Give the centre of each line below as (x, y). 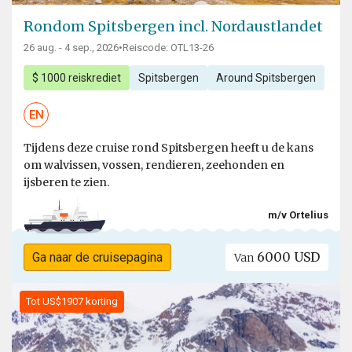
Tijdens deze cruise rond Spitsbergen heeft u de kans (169, 148)
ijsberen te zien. (66, 183)
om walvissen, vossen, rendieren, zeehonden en (154, 165)
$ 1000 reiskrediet (76, 78)
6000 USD (287, 257)
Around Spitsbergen (266, 78)
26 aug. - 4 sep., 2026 (71, 48)
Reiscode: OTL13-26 (168, 48)
